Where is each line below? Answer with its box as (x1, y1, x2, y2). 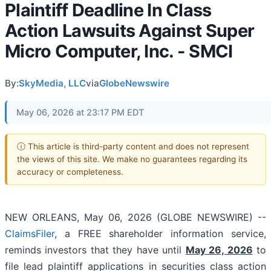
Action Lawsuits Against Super (5, 20, 255, 42)
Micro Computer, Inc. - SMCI (5, 41, 233, 62)
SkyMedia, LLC (19, 77, 86, 90)
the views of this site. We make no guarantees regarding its (17, 154, 247, 164)
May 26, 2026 (185, 243, 253, 256)
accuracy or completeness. (17, 166, 123, 177)
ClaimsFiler (5, 227, 54, 240)
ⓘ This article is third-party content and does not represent (17, 141, 249, 151)
